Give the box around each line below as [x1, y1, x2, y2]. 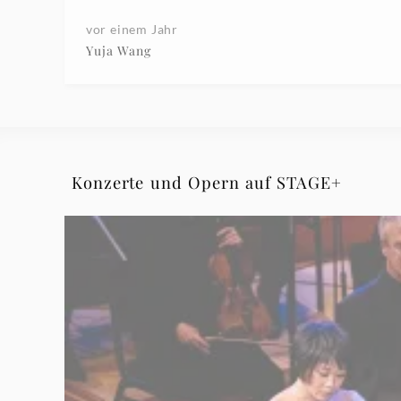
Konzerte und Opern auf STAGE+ [72, 171, 342, 194]
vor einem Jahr [86, 21, 178, 38]
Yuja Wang [86, 42, 152, 60]
